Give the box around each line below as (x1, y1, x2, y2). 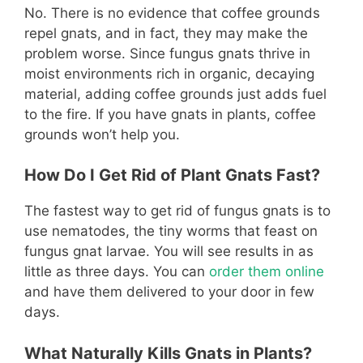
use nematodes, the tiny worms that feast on (24, 223, 318, 240)
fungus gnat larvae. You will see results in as (24, 243, 314, 260)
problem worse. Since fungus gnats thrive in (24, 45, 310, 62)
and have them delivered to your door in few (24, 284, 314, 301)
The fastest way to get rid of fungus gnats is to (24, 203, 331, 220)
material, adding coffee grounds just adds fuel (24, 85, 327, 102)
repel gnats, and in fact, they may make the (24, 24, 308, 41)
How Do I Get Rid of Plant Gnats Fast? (24, 165, 320, 186)
